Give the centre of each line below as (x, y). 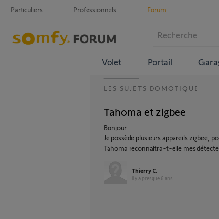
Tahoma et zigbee (145, 111)
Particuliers (27, 10)
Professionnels (95, 10)
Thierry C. (145, 170)
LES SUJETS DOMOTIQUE (151, 88)
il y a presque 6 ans (152, 178)
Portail (160, 61)
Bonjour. (116, 127)
